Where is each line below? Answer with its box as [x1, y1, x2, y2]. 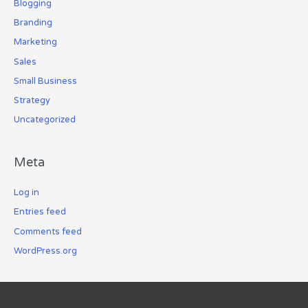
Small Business [13, 75, 77, 87]
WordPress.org [13, 245, 77, 256]
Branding [13, 17, 52, 29]
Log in [13, 187, 39, 199]
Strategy [13, 94, 50, 106]
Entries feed [13, 206, 66, 218]
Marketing [13, 36, 57, 48]
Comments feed [13, 225, 82, 237]
